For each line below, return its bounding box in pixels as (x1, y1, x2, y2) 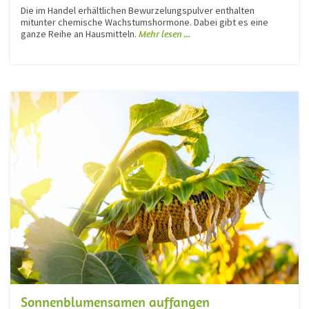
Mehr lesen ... (139, 27, 190, 40)
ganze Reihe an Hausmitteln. (21, 27, 139, 40)
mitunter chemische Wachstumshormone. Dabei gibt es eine (21, 15, 268, 28)
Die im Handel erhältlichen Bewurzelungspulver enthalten (21, 3, 255, 17)
